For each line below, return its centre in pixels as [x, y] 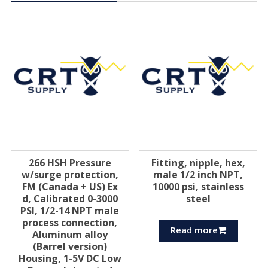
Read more [194, 229]
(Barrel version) [70, 246]
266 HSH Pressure [70, 162]
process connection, [70, 222]
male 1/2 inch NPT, [198, 174]
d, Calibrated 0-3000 [70, 198]
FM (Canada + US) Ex [70, 186]
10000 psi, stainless [198, 186]
